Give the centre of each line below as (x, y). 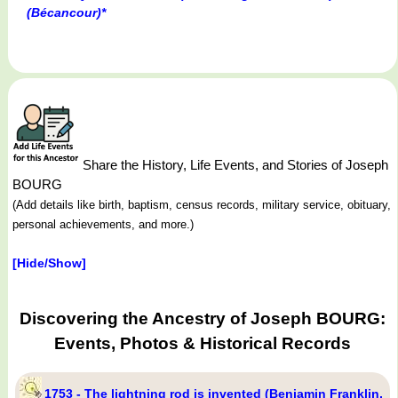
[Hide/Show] (49, 263)
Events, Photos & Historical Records (202, 343)
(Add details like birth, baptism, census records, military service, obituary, (202, 204)
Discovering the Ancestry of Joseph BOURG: (202, 318)
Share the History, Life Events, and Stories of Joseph (234, 164)
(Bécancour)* (66, 12)
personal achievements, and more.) (103, 224)
